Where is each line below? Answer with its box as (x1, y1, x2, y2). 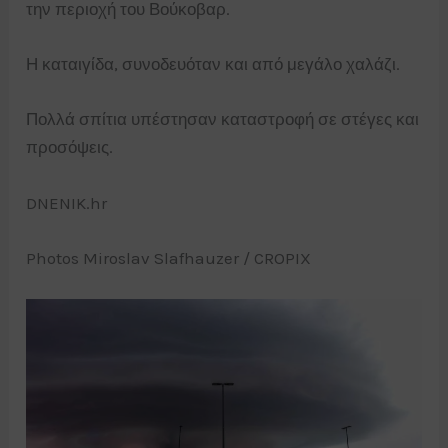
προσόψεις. (26, 137, 114, 158)
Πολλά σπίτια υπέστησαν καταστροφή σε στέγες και (26, 109, 420, 130)
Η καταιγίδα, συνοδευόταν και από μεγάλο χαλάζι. (26, 54, 401, 75)
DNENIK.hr (26, 192, 108, 213)
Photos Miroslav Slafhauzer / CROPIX (26, 247, 312, 268)
